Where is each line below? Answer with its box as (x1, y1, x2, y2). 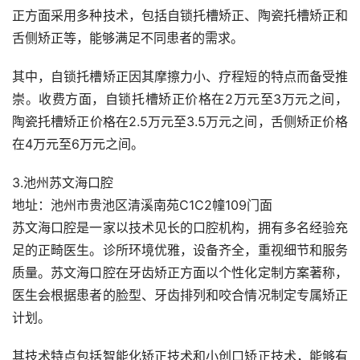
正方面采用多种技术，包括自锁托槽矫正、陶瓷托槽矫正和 (12, 7, 348, 24)
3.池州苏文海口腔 (12, 174, 113, 191)
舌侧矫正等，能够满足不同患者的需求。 (12, 30, 243, 47)
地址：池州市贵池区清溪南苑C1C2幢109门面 (12, 197, 272, 214)
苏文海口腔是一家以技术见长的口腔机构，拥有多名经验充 (12, 219, 348, 236)
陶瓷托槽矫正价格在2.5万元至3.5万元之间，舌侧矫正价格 (12, 113, 348, 130)
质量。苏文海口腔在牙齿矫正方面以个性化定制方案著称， (12, 264, 348, 281)
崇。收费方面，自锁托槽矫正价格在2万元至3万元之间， (12, 91, 348, 108)
